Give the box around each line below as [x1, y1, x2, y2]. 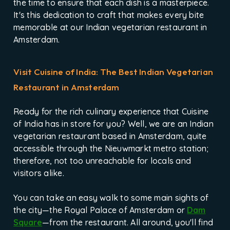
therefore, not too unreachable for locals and [13, 156, 191, 166]
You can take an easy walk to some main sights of [13, 193, 209, 203]
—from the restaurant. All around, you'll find [42, 217, 214, 228]
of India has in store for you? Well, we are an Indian [13, 119, 214, 129]
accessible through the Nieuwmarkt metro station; [13, 143, 209, 154]
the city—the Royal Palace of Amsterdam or [13, 205, 187, 216]
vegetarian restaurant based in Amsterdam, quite [13, 131, 207, 142]
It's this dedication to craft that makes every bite [13, 10, 204, 21]
